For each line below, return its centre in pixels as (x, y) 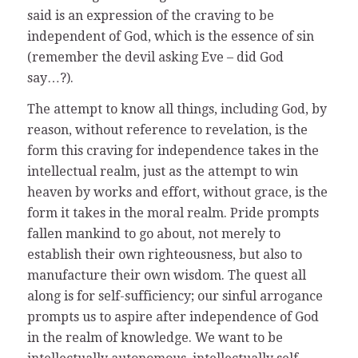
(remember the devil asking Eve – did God (155, 57)
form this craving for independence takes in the (173, 151)
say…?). (50, 78)
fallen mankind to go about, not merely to (153, 234)
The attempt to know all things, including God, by (177, 109)
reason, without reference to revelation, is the (167, 130)
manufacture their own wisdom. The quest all (166, 276)
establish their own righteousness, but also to (164, 255)
